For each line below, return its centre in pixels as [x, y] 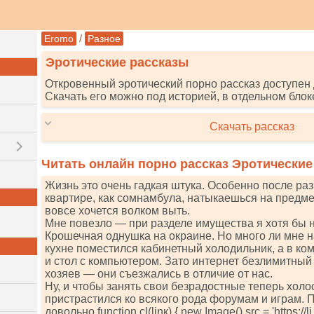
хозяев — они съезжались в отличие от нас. [159, 274]
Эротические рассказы [117, 62]
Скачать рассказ [252, 127]
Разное [104, 39]
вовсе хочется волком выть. [117, 211]
